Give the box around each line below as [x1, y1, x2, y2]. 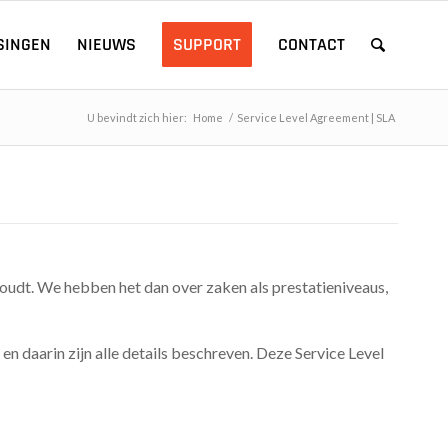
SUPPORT [173, 33, 241, 56]
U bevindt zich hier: [87, 111, 187, 124]
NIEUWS [77, 33, 136, 56]
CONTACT [278, 33, 345, 56]
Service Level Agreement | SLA [237, 111, 395, 124]
